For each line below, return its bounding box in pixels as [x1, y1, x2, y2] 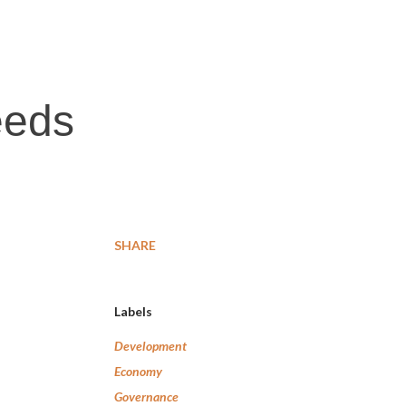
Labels [114, 304, 152, 319]
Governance [114, 389, 179, 404]
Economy [114, 363, 162, 379]
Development [114, 338, 187, 353]
